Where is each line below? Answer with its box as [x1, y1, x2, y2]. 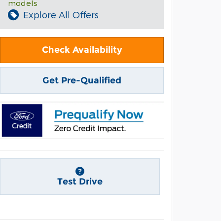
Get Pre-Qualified [42, 74, 121, 86]
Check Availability [41, 44, 122, 56]
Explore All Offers [23, 9, 99, 20]
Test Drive [57, 176, 103, 187]
